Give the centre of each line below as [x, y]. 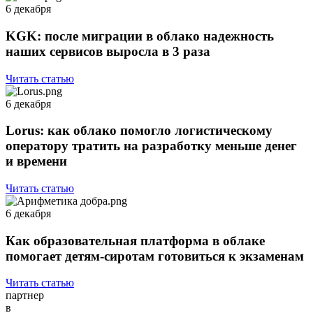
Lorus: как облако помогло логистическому [139, 131]
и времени [36, 161]
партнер [25, 296]
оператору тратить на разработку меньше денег [151, 146]
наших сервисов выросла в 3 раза [108, 51]
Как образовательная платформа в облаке [135, 240]
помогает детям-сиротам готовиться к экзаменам [155, 256]
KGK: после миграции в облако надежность [140, 36]
